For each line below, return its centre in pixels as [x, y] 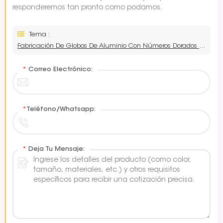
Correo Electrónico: [59, 69]
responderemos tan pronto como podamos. [87, 8]
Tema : [40, 34]
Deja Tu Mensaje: [56, 149]
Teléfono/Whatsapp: [61, 109]
